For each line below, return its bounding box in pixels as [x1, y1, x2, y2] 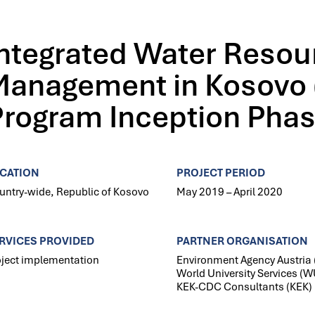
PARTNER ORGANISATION [176, 234, 308, 248]
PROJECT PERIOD [176, 166, 265, 180]
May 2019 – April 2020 [176, 185, 283, 199]
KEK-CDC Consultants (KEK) [176, 280, 312, 294]
